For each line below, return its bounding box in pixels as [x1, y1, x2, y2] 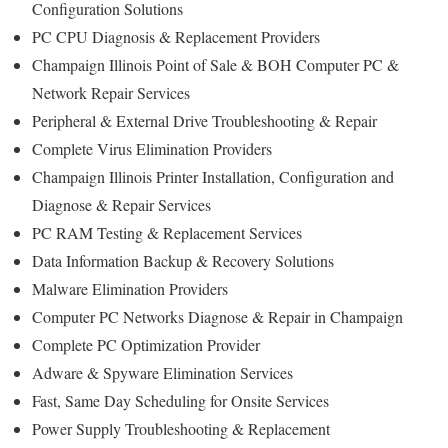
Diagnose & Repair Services [32, 193, 211, 215]
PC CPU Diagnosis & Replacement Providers [32, 25, 325, 47]
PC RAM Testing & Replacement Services [32, 221, 302, 243]
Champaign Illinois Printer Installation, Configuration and [32, 165, 394, 187]
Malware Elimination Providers [32, 277, 228, 299]
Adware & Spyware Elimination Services [32, 361, 298, 383]
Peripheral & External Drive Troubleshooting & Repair [32, 109, 382, 131]
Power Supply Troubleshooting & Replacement [32, 417, 340, 439]
